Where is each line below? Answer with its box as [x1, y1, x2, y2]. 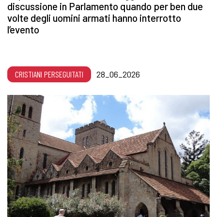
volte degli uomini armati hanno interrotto [7, 12, 181, 24]
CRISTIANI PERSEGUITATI [15, 69, 83, 80]
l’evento [7, 23, 39, 36]
